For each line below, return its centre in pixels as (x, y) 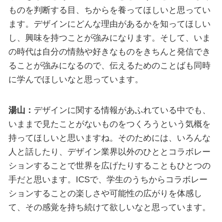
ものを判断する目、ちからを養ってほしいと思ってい (109, 10)
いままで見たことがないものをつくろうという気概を (109, 124)
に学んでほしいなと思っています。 (76, 80)
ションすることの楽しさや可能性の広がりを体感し (105, 193)
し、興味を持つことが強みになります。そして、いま (109, 38)
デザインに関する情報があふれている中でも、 (122, 110)
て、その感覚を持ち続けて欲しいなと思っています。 (109, 207)
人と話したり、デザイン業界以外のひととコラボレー (109, 151)
